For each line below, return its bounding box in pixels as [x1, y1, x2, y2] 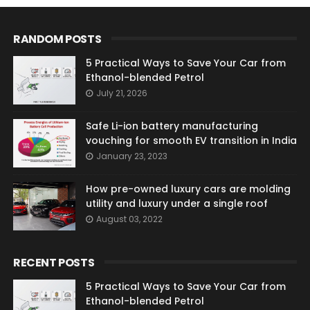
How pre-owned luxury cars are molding [85, 182, 291, 197]
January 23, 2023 [95, 150, 167, 163]
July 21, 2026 [95, 87, 147, 100]
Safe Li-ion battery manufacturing [85, 119, 258, 134]
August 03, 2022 [95, 213, 163, 226]
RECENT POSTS [12, 255, 95, 271]
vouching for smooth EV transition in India [85, 134, 297, 148]
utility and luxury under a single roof [85, 197, 268, 211]
